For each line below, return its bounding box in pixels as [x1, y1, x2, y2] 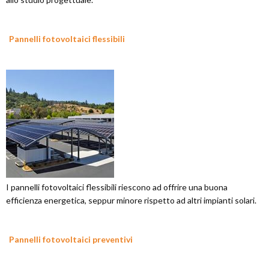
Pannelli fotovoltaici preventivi [9, 234, 133, 245]
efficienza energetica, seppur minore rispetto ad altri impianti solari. [6, 195, 256, 206]
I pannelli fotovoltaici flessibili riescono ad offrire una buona [6, 182, 228, 193]
